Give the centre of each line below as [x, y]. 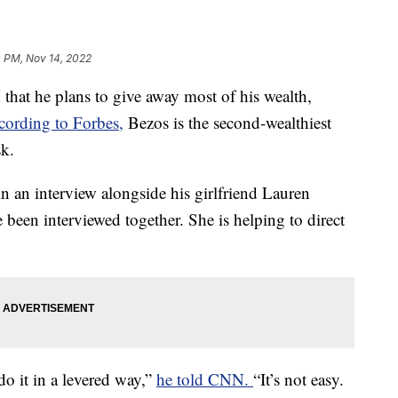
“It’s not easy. [298, 379]
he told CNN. [205, 379]
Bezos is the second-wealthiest [227, 123]
